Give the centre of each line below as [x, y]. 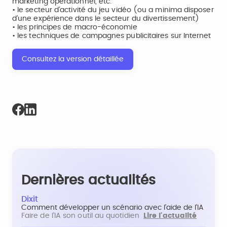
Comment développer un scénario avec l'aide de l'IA [112, 208]
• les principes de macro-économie [75, 27]
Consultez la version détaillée [73, 59]
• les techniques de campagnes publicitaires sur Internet [112, 36]
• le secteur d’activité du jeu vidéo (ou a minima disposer [113, 10]
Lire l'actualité [170, 216]
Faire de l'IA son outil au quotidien [83, 216]
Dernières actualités [88, 180]
